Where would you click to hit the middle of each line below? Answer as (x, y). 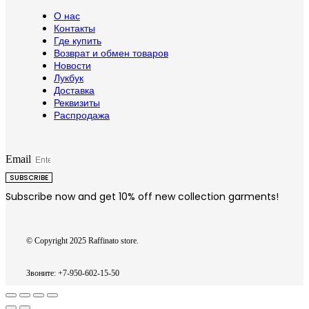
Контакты (74, 29)
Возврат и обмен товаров (111, 53)
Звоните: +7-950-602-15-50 (73, 273)
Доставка (74, 91)
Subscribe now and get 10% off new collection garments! (142, 197)
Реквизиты (77, 103)
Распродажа (82, 116)
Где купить (78, 41)
